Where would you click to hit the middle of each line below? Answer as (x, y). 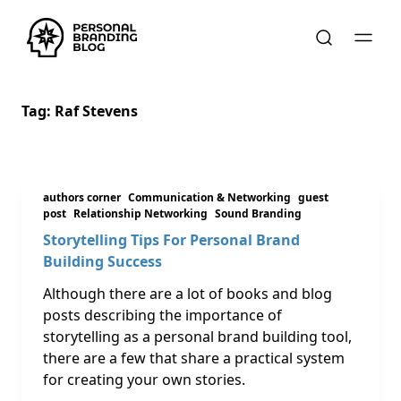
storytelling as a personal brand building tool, (197, 337)
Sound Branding (258, 213)
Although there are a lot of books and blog (188, 294)
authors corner (82, 197)
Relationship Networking (141, 213)
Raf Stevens (96, 111)
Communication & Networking (209, 197)
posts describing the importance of (162, 315)
